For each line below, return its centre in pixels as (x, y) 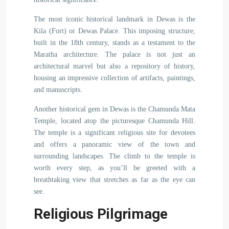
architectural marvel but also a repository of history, (114, 66)
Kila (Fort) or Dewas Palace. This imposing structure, (114, 31)
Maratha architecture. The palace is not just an (114, 54)
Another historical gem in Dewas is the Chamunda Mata (114, 109)
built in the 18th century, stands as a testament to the (114, 43)
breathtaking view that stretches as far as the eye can (114, 180)
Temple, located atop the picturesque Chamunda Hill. (114, 121)
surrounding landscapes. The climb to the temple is (114, 156)
